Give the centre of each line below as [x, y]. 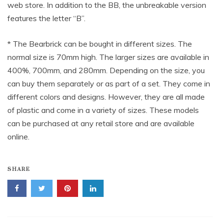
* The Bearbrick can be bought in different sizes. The [100, 44]
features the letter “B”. [46, 18]
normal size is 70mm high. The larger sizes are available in [108, 57]
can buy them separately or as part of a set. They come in [109, 84]
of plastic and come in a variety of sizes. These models [103, 110]
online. [18, 137]
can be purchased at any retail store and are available [101, 124]
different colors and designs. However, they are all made [106, 97]
